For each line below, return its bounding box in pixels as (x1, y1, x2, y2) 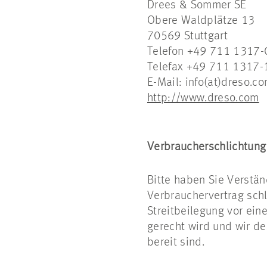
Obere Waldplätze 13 (147, 15, 255, 27)
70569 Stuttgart (147, 30, 228, 42)
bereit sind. (147, 237, 204, 249)
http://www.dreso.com (147, 92, 259, 104)
